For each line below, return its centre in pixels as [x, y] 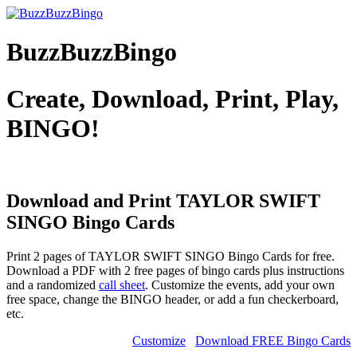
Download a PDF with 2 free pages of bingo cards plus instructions [175, 271]
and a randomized [53, 285]
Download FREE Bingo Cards [273, 341]
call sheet [122, 285]
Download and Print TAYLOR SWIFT [163, 201]
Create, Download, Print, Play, [173, 98]
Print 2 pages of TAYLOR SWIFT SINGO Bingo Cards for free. [171, 257]
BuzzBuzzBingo [92, 52]
